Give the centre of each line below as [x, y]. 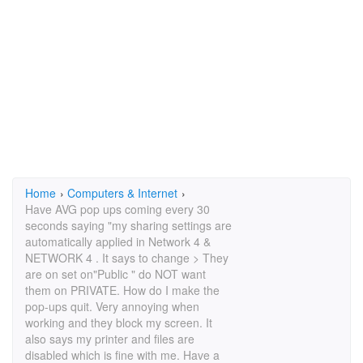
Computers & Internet [122, 193]
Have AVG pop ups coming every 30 [117, 209]
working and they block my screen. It [119, 322]
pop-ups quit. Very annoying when [112, 306]
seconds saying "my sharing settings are [128, 225]
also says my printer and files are [110, 339]
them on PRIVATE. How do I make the [122, 290]
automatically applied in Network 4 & [118, 241]
